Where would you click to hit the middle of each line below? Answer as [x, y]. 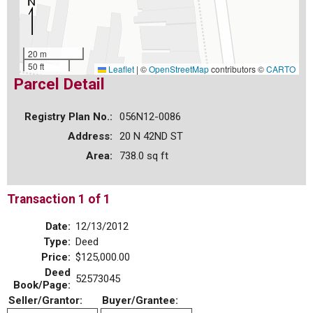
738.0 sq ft [144, 155]
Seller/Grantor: [45, 301]
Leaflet [120, 69]
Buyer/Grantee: [140, 301]
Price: [56, 257]
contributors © [238, 69]
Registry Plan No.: [68, 116]
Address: [90, 136]
